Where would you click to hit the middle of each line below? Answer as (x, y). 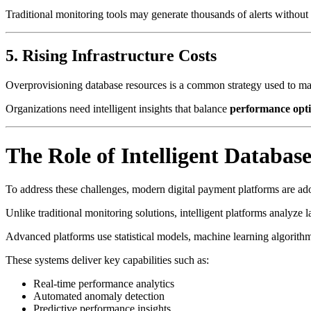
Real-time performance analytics (104, 284)
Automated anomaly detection (99, 296)
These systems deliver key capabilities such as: (107, 260)
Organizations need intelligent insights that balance (118, 109)
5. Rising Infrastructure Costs (111, 56)
